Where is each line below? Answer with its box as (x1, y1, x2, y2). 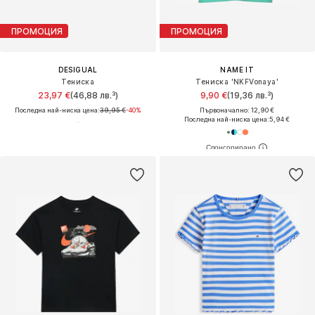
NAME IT (220, 65, 255, 75)
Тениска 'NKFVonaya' (195, 77, 279, 86)
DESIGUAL (58, 65, 98, 75)
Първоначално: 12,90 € (200, 106, 275, 115)
